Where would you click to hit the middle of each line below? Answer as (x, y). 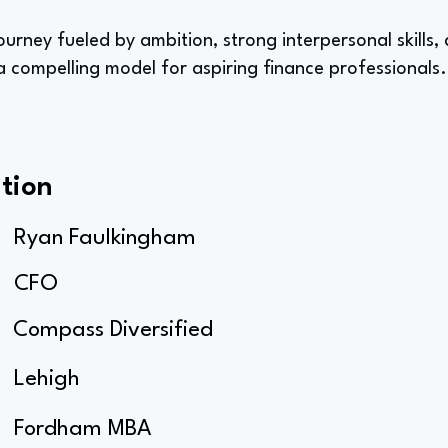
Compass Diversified (113, 330)
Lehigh (47, 379)
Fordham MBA (83, 429)
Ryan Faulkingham (105, 238)
